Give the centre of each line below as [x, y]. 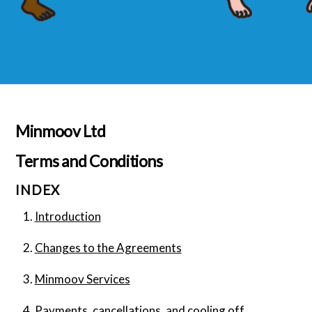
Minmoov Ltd [61, 131]
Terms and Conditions [89, 161]
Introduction [68, 217]
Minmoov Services [82, 279]
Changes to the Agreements [108, 248]
